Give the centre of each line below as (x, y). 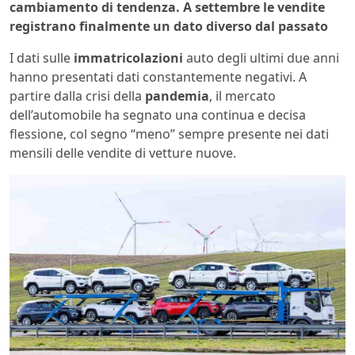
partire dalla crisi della (77, 95)
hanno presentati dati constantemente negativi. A (158, 76)
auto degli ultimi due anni (261, 57)
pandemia (177, 95)
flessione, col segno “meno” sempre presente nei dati (169, 134)
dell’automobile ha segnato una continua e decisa (158, 115)
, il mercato (242, 95)
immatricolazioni (128, 57)
